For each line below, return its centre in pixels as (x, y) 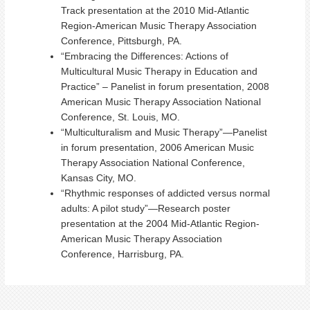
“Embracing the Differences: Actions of (145, 56)
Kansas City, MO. (99, 178)
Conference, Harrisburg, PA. (122, 254)
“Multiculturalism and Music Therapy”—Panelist (164, 132)
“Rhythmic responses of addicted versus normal (165, 193)
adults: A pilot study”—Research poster (146, 208)
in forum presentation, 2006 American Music (157, 147)
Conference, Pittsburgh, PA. (121, 41)
